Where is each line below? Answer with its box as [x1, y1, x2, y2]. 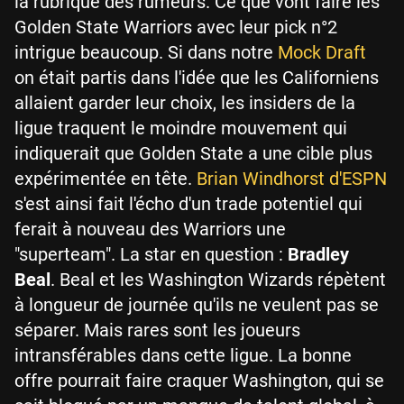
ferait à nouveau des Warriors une [14, 218, 286, 240]
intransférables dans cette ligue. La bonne [14, 344, 352, 366]
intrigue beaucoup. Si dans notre [14, 41, 278, 63]
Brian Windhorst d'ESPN [197, 168, 387, 189]
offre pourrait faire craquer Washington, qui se [14, 370, 384, 391]
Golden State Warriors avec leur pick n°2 [14, 16, 337, 38]
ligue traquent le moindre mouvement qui [14, 117, 347, 139]
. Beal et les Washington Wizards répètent [50, 269, 386, 290]
